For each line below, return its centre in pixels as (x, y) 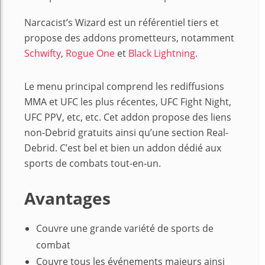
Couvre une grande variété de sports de (125, 229)
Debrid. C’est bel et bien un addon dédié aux (123, 148)
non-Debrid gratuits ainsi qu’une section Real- (126, 133)
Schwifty (43, 54)
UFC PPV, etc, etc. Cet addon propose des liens (128, 117)
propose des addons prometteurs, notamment (129, 38)
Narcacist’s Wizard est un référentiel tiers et (122, 23)
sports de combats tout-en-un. (93, 164)
